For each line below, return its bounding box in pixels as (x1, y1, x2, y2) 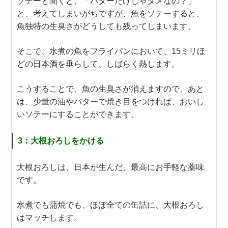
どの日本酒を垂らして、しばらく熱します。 (17, 60, 180, 69)
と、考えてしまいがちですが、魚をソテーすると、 (17, 9, 205, 18)
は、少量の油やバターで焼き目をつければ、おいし (17, 97, 205, 106)
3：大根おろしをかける (18, 136, 104, 146)
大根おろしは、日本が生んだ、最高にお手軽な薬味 (17, 163, 205, 172)
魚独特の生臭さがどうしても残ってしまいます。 (17, 22, 196, 31)
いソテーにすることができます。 (17, 110, 139, 119)
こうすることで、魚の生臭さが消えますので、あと (17, 84, 205, 94)
